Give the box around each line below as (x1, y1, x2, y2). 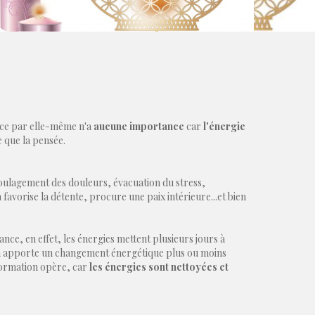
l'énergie (202, 120, 245, 134)
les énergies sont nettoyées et (89, 260, 229, 274)
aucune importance (93, 120, 184, 134)
